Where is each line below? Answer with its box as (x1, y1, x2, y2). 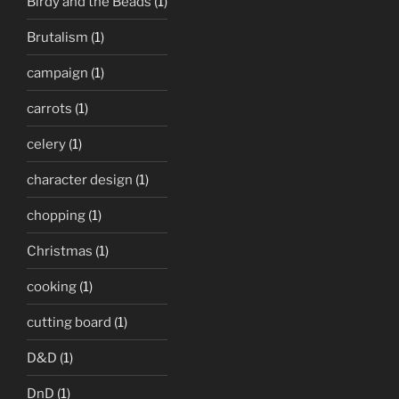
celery (27, 135, 66, 152)
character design (27, 171, 133, 188)
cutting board (27, 313, 111, 330)
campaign (27, 64, 88, 81)
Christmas (27, 242, 93, 259)
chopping (27, 207, 85, 224)
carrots (27, 100, 72, 117)
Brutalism (27, 28, 88, 45)
